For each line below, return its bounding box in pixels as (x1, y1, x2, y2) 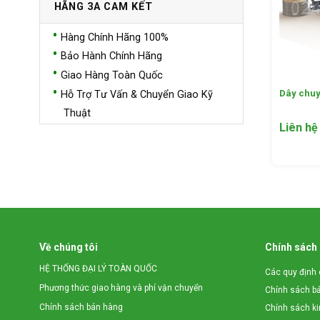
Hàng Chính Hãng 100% (60, 31, 169, 44)
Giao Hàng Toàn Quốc (60, 69, 163, 82)
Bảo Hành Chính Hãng (60, 50, 162, 63)
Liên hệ (279, 121, 318, 135)
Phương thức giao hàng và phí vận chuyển (39, 283, 203, 294)
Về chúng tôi (39, 241, 98, 254)
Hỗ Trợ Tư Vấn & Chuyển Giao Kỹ (60, 88, 213, 101)
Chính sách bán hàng (39, 302, 123, 313)
